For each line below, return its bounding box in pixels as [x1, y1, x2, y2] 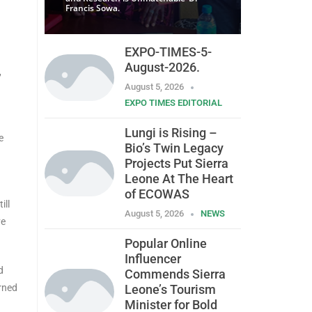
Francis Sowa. [65, 2, 120, 15]
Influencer [124, 251, 181, 267]
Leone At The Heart [124, 171, 233, 187]
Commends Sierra [124, 267, 226, 282]
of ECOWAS [124, 187, 189, 202]
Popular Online [124, 236, 207, 251]
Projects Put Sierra [124, 156, 228, 171]
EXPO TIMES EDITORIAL [124, 97, 222, 109]
